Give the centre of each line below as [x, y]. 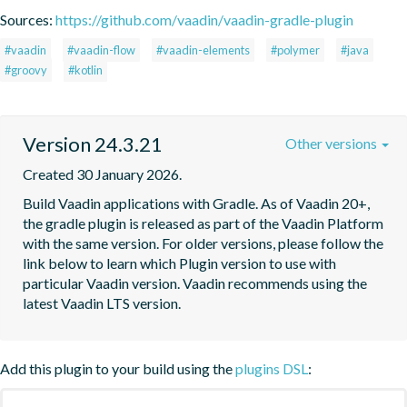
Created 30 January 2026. [102, 174]
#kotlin [85, 69]
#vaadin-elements [203, 50]
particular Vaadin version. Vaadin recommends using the [195, 283]
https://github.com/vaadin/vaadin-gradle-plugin [204, 19]
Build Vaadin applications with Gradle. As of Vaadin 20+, [196, 203]
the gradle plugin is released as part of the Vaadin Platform [203, 223]
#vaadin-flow [101, 50]
